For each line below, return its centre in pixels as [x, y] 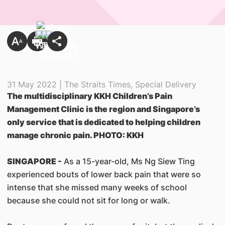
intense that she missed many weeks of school [97, 187]
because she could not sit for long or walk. [88, 200]
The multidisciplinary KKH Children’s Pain [89, 96]
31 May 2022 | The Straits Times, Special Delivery [101, 84]
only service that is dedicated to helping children [103, 122]
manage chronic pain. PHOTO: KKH [75, 135]
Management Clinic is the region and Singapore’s [103, 109]
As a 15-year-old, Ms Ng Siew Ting [128, 161]
